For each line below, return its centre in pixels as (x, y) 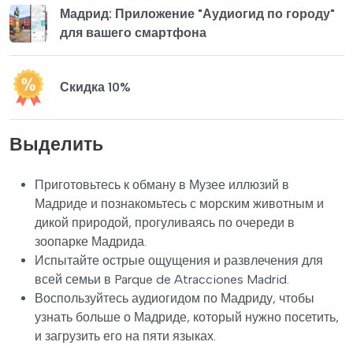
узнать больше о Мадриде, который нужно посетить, (187, 317)
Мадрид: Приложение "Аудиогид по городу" (197, 13)
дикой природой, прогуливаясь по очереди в (165, 222)
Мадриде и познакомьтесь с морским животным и (179, 203)
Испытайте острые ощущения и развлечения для (179, 260)
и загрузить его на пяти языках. (125, 336)
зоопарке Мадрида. (91, 241)
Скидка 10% (95, 87)
